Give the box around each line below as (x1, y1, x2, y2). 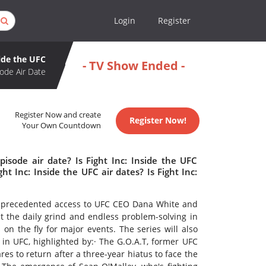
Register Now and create (15, 110, 102, 121)
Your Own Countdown (22, 121, 102, 131)
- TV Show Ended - (82, 57, 185, 74)
